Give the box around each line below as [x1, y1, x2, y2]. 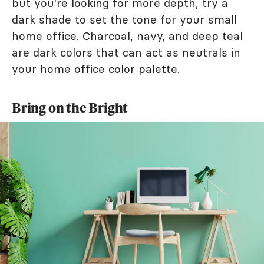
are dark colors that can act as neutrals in [12, 45, 240, 60]
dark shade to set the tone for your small [12, 12, 237, 27]
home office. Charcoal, [12, 29, 137, 44]
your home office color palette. [12, 62, 180, 77]
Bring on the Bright [12, 98, 128, 117]
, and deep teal [162, 29, 243, 44]
